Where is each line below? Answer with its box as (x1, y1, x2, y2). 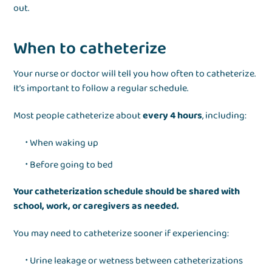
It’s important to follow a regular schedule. (13, 81, 189, 97)
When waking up (30, 135, 99, 151)
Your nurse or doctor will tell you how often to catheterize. (13, 66, 256, 82)
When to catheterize (13, 35, 167, 63)
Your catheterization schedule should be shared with (13, 184, 240, 200)
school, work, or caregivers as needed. (13, 199, 179, 214)
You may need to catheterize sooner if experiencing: (13, 226, 229, 242)
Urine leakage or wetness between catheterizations (30, 253, 243, 269)
